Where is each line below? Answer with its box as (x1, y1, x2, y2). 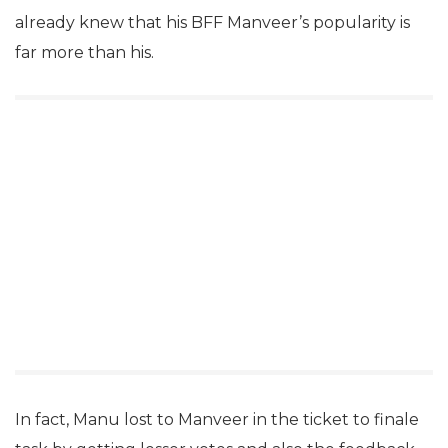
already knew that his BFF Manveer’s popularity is (15, 12, 410, 32)
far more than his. (15, 42, 154, 62)
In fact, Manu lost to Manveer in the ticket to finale (15, 409, 419, 429)
